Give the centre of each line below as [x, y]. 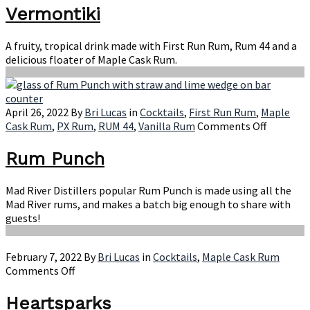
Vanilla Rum [167, 126]
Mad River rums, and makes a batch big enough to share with [148, 204]
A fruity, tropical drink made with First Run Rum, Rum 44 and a [151, 46]
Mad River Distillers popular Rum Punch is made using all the [148, 191]
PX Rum [75, 126]
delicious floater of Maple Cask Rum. [91, 60]
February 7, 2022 [44, 257]
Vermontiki [53, 13]
